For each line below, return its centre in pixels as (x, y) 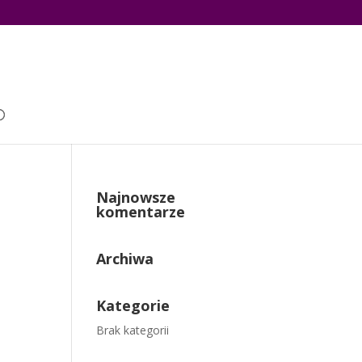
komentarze (141, 212)
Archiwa (125, 259)
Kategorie (133, 305)
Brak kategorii (133, 330)
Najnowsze (136, 197)
